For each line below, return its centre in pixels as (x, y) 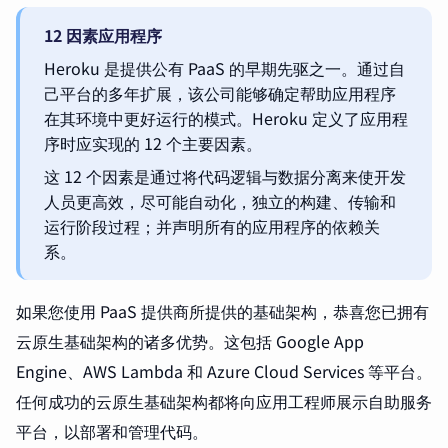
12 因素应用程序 (103, 35)
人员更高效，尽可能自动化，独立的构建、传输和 (220, 201)
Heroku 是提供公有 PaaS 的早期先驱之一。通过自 (224, 68)
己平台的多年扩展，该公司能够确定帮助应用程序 (220, 93)
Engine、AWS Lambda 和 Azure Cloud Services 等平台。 (224, 371)
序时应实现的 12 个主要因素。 (153, 143)
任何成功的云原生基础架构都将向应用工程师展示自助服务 (224, 401)
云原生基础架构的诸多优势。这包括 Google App (190, 341)
